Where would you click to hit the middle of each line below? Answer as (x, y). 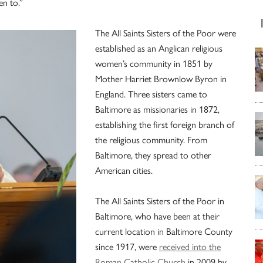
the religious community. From (151, 140)
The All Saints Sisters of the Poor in (160, 201)
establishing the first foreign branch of (165, 124)
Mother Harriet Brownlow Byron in (161, 79)
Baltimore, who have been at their (157, 216)
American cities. (124, 170)
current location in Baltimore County (164, 231)
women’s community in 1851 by (154, 63)
